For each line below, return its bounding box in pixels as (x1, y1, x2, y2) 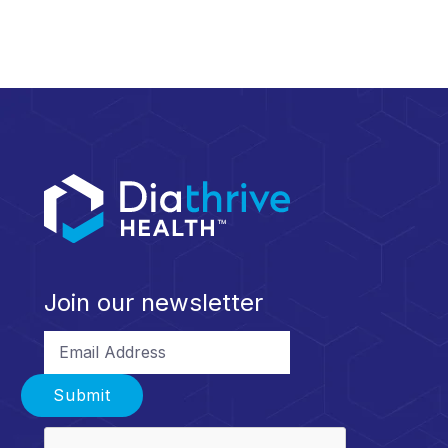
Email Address (43, 329, 150, 348)
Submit (53, 386, 111, 405)
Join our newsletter (44, 288, 263, 317)
